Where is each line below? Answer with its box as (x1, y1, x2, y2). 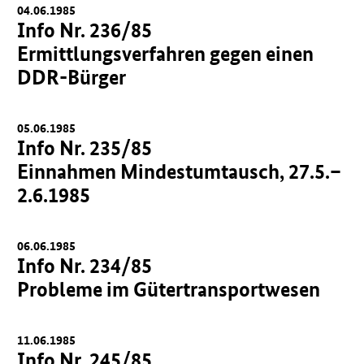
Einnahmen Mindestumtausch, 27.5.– (17, 158, 342, 184)
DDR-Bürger (17, 64, 127, 90)
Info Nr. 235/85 (17, 135, 153, 161)
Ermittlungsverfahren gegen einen (17, 41, 314, 67)
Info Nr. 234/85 (17, 253, 153, 279)
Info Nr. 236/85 (17, 17, 153, 43)
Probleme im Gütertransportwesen (17, 276, 321, 302)
